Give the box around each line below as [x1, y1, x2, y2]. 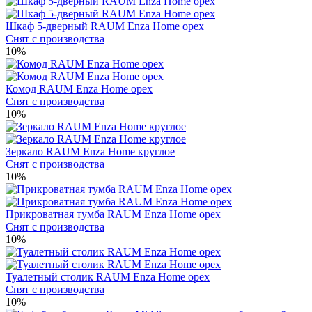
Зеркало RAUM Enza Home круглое [6, 145, 175, 157]
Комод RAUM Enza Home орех [6, 82, 153, 95]
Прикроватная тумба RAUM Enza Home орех [6, 208, 221, 220]
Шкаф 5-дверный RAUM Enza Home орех [6, 19, 204, 32]
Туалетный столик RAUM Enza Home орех [6, 270, 210, 283]
